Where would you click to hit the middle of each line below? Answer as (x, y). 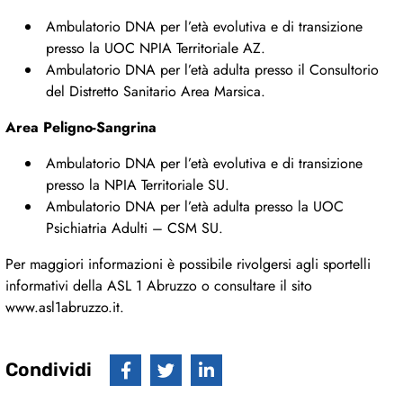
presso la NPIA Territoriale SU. (137, 185)
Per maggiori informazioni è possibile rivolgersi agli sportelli (188, 264)
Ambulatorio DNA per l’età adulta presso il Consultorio (212, 70)
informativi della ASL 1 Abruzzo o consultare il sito (159, 286)
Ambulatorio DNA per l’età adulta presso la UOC (194, 207)
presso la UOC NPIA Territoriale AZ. (155, 49)
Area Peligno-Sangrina (81, 128)
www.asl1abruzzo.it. (65, 308)
